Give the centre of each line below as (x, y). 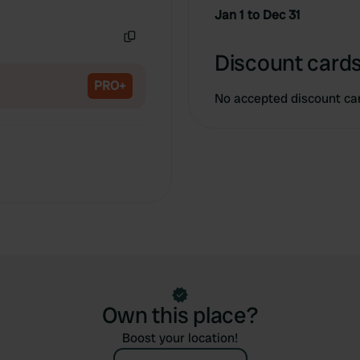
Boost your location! (180, 338)
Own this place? (180, 315)
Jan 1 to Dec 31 (258, 15)
